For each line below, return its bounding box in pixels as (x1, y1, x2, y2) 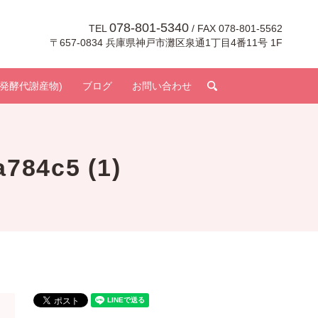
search (223, 79, 253, 92)
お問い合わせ (132, 79, 192, 92)
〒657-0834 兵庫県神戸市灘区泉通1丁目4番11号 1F (50, 36, 283, 48)
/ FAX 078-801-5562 (189, 22, 283, 34)
